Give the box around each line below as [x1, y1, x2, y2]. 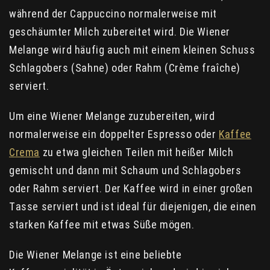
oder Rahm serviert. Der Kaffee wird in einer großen [9, 181, 253, 195]
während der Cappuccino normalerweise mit [9, 7, 218, 20]
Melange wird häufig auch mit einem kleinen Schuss [9, 43, 256, 56]
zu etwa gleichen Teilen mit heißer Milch [40, 145, 234, 159]
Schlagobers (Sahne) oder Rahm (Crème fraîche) [9, 61, 241, 74]
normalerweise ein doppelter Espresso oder [9, 127, 219, 140]
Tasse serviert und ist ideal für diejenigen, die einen [9, 199, 257, 213]
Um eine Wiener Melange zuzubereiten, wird [9, 109, 215, 122]
